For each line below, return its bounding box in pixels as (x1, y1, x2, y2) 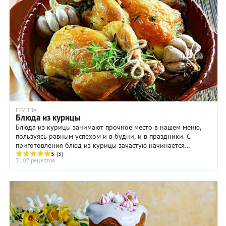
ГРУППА (16, 106, 37, 114)
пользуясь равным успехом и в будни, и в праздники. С (16, 132, 191, 141)
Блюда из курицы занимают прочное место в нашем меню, (16, 123, 201, 132)
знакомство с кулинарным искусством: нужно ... (16, 150, 167, 159)
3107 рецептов (16, 156, 55, 164)
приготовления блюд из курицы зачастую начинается (16, 141, 185, 150)
